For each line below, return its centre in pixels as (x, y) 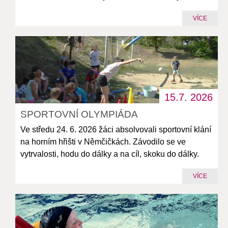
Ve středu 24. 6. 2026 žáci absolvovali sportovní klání (116, 129)
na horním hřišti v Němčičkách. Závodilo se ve (103, 141)
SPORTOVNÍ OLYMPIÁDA (79, 114)
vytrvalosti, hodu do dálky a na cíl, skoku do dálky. (110, 154)
